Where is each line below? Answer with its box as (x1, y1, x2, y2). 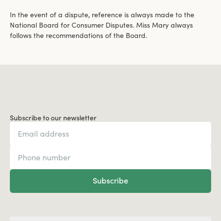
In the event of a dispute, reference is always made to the (10, 10, 194, 19)
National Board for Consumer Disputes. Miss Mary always (10, 20, 193, 30)
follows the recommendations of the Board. (10, 31, 147, 40)
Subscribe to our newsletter (10, 113, 97, 122)
